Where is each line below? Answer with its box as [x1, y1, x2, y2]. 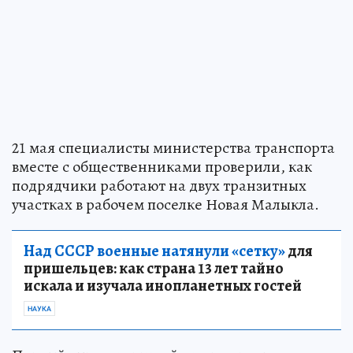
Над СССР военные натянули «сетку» [24, 240, 285, 262]
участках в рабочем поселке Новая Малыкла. [12, 193, 319, 215]
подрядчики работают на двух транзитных [12, 174, 307, 196]
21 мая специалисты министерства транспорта [12, 136, 335, 158]
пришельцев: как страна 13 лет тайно [24, 257, 284, 279]
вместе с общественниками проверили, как [12, 155, 312, 177]
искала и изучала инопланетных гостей [24, 274, 302, 296]
